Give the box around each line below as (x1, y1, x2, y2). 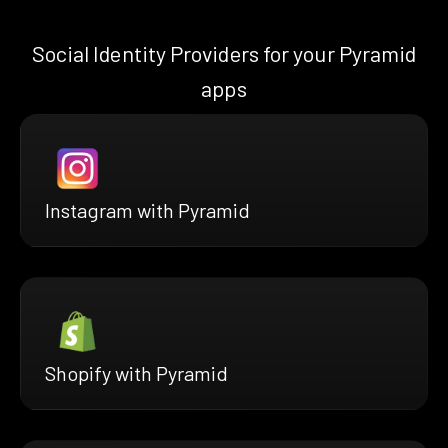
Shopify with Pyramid (45, 361, 228, 386)
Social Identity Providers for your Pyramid (31, 40, 417, 67)
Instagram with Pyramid (45, 198, 250, 223)
